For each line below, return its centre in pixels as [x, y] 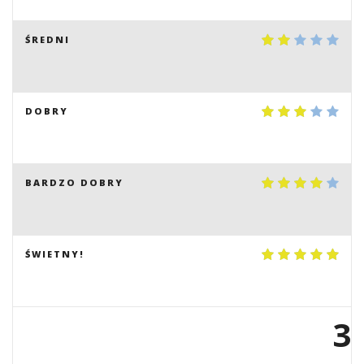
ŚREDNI [48, 39]
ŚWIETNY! [55, 254]
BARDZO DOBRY [74, 182]
